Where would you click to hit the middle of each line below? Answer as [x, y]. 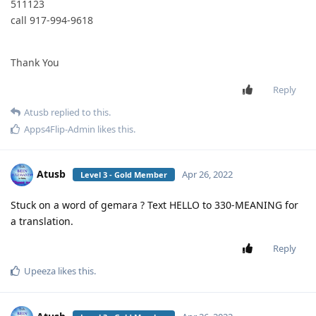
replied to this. [80, 112]
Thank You [35, 62]
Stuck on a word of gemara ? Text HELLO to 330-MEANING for [154, 205]
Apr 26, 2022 [207, 174]
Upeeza [40, 271]
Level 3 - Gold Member [124, 174]
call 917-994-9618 [52, 20]
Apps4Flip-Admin [60, 129]
